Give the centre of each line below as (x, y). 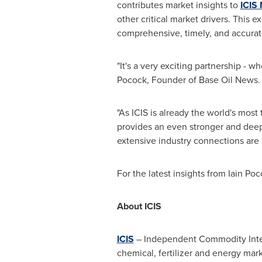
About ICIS (139, 206)
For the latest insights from (172, 173)
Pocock (132, 80)
